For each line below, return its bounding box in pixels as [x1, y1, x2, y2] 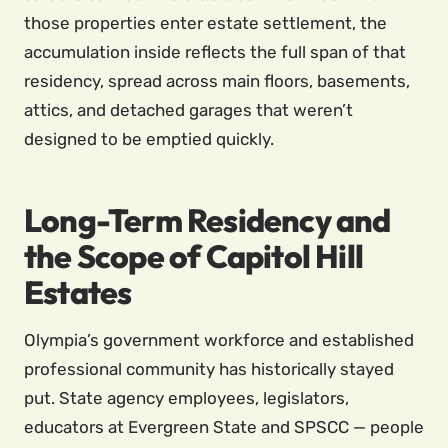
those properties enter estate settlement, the [24, 13, 387, 33]
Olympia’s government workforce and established [24, 330, 414, 350]
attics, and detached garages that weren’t [24, 100, 353, 120]
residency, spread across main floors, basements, [24, 71, 410, 91]
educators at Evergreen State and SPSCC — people [24, 417, 424, 437]
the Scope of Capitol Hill [24, 236, 364, 276]
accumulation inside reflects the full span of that [24, 42, 406, 62]
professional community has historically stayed [24, 359, 394, 379]
